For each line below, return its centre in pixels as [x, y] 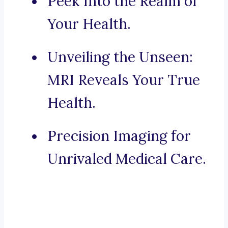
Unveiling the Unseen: [120, 57]
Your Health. [89, 24]
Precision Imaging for [119, 136]
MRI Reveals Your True [124, 80]
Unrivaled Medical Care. [127, 159]
